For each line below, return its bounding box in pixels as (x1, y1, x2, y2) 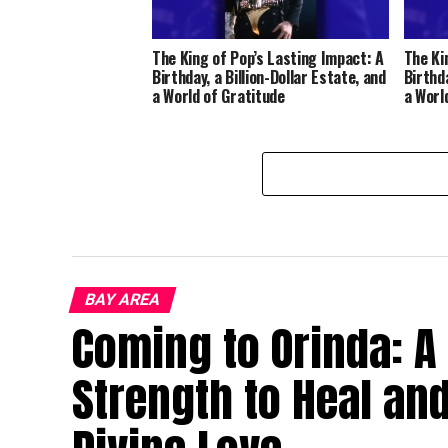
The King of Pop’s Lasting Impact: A (152, 46, 384, 71)
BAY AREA (82, 290, 163, 310)
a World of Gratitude (152, 84, 285, 109)
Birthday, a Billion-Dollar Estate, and (152, 65, 386, 90)
